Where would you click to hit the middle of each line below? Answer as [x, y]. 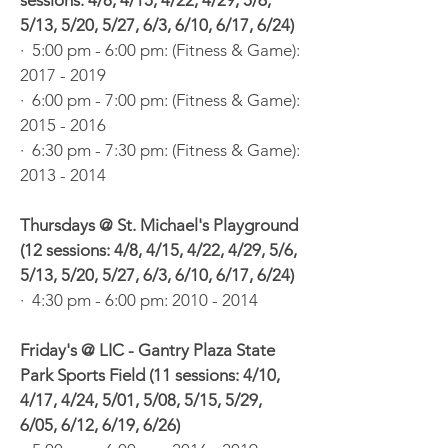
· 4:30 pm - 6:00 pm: [96, 300]
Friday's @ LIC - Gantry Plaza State [147, 350]
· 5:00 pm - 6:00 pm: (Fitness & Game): [160, 50]
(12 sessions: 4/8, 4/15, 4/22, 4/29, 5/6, [158, 250]
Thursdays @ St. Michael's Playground [159, 225]
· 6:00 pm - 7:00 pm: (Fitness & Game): [160, 100]
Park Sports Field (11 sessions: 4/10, [150, 375]
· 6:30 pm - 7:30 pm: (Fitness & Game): [160, 150]
